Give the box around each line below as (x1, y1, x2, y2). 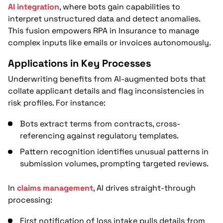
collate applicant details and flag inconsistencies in (8, 85, 204, 96)
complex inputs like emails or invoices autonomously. (8, 37, 211, 48)
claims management (17, 183, 93, 194)
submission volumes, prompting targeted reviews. (20, 158, 209, 169)
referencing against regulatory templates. (20, 130, 179, 141)
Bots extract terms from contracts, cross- (20, 118, 180, 129)
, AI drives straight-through (93, 183, 196, 194)
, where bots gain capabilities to (59, 1, 180, 12)
